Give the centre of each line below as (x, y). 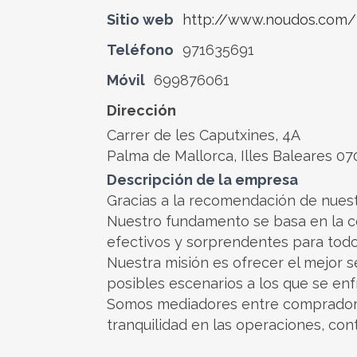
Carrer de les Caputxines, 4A (204, 135)
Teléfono (140, 50)
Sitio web (140, 20)
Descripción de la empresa (202, 180)
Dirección (141, 110)
